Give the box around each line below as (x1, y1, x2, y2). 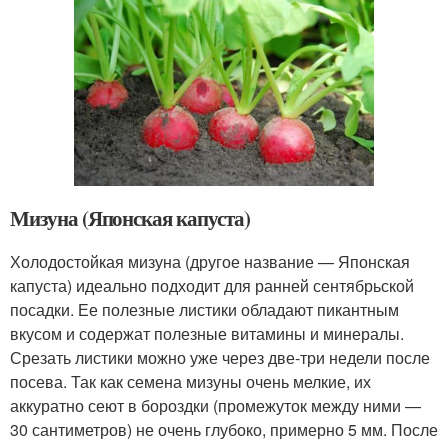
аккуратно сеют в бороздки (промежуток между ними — (10, 393, 421, 417)
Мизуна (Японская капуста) (10, 202, 250, 233)
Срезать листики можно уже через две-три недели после (10, 345, 430, 369)
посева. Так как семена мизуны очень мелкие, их (10, 369, 371, 393)
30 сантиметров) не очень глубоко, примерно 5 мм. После (10, 417, 438, 441)
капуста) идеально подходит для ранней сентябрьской (10, 273, 414, 297)
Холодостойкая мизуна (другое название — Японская (10, 249, 410, 273)
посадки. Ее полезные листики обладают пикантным (10, 297, 399, 321)
